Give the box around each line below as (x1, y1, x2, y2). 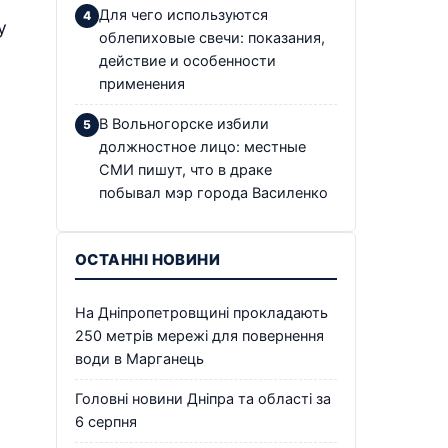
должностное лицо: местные (99, 137, 306, 156)
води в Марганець (75, 349, 204, 368)
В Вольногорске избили (99, 114, 269, 133)
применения (99, 74, 185, 93)
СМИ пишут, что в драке (99, 160, 272, 179)
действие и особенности (99, 51, 276, 70)
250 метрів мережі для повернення (75, 326, 324, 345)
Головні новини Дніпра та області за (75, 389, 331, 408)
